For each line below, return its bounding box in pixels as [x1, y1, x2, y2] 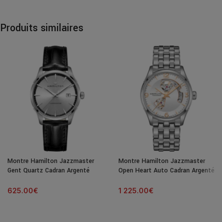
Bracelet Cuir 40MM [7, 175, 64, 184]
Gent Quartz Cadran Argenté [7, 166, 90, 175]
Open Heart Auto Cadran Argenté [118, 166, 215, 175]
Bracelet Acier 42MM [118, 175, 179, 184]
